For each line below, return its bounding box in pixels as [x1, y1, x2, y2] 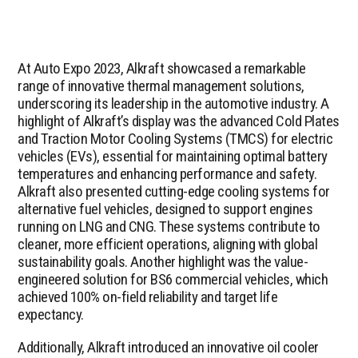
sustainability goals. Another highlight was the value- [18, 252, 308, 271]
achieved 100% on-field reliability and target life [18, 287, 278, 306]
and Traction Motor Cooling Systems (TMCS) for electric [18, 129, 333, 148]
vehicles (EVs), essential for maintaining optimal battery [18, 146, 328, 165]
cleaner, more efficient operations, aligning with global [18, 234, 318, 253]
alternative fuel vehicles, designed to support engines [18, 199, 313, 218]
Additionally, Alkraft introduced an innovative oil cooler [18, 337, 319, 356]
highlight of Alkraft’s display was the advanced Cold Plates [18, 111, 340, 130]
